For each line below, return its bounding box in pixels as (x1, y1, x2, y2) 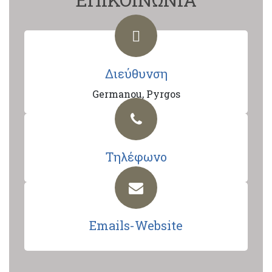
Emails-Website (89, 217, 183, 233)
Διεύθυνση (104, 66, 168, 81)
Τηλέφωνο (105, 149, 167, 165)
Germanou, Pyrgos (92, 87, 180, 100)
